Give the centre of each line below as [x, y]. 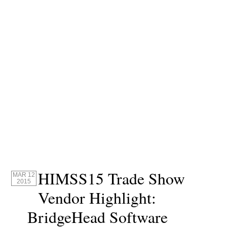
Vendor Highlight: [97, 198]
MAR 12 [24, 175]
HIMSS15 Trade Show [112, 179]
